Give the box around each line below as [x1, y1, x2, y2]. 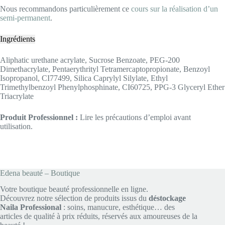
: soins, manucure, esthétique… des [61, 203, 175, 212]
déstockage [149, 194, 186, 203]
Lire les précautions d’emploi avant [78, 113, 191, 122]
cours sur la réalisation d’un [131, 5, 218, 14]
